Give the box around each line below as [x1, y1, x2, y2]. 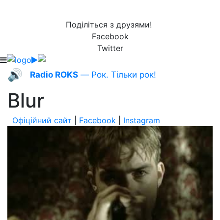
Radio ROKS [30, 70, 78, 80]
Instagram [123, 115, 160, 125]
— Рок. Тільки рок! [78, 70, 156, 80]
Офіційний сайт [12, 115, 72, 125]
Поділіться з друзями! [66, 20, 154, 29]
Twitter [97, 43, 123, 53]
